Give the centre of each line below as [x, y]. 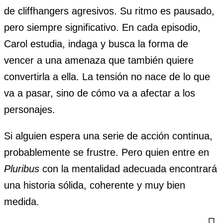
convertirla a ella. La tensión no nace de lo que [107, 76]
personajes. [30, 109]
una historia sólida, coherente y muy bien [95, 185]
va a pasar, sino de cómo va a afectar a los [100, 93]
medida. [22, 201]
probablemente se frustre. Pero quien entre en [107, 152]
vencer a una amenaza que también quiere [99, 60]
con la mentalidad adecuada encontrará [128, 168]
